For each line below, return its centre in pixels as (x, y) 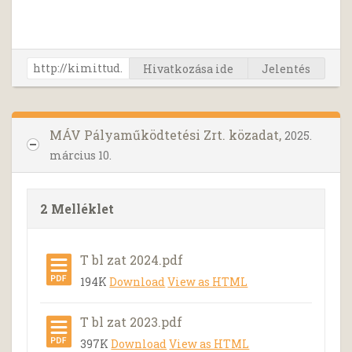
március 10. (81, 155)
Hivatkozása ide (189, 68)
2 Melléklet (77, 208)
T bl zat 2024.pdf (132, 259)
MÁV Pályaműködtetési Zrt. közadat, (167, 134)
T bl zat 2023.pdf (132, 321)
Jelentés (286, 68)
